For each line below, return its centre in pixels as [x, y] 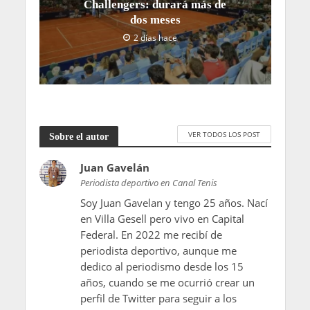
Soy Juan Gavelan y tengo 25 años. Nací [174, 203]
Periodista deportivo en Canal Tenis [148, 183]
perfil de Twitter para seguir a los [158, 299]
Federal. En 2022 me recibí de [151, 235]
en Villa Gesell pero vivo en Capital [162, 219]
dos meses [155, 20]
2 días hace [155, 38]
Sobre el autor [79, 136]
